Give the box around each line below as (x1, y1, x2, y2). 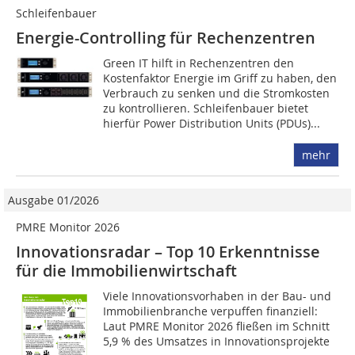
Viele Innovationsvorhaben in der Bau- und (103, 288, 332, 303)
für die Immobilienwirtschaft (16, 260, 237, 281)
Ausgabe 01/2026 (8, 193, 99, 208)
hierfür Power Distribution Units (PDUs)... (103, 116, 321, 131)
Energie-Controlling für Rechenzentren (16, 27, 315, 48)
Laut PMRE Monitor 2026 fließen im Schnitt (103, 319, 330, 334)
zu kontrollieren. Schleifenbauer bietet (103, 101, 309, 116)
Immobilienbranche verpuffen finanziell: (103, 303, 319, 319)
